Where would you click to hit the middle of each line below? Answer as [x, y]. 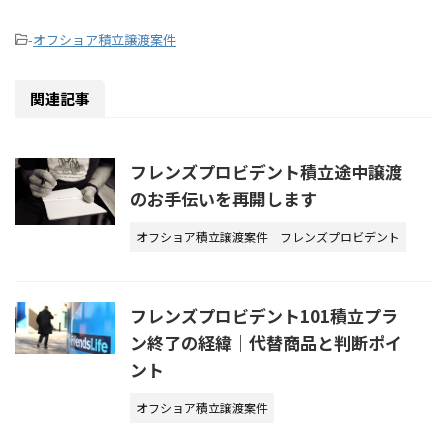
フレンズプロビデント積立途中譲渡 [266, 172]
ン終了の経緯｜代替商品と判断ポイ [266, 343]
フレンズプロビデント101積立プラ [264, 316]
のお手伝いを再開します [223, 199]
